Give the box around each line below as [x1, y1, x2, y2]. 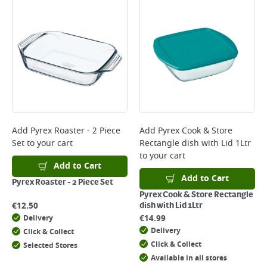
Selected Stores [23, 240, 77, 251]
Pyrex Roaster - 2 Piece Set [12, 178, 113, 187]
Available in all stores [151, 253, 227, 263]
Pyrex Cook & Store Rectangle [139, 190, 253, 200]
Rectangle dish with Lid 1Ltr [139, 137, 251, 150]
